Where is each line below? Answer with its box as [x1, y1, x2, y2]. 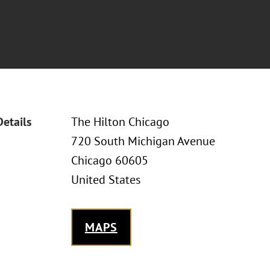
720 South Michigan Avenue [71, 133, 215, 149]
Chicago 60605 [71, 152, 148, 168]
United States [71, 172, 140, 187]
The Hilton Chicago [71, 114, 169, 130]
